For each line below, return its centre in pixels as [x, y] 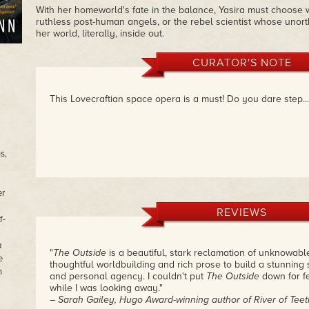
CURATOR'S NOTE [242, 63]
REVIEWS [242, 212]
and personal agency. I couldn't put [128, 276]
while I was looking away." [106, 288]
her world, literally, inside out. [100, 33]
